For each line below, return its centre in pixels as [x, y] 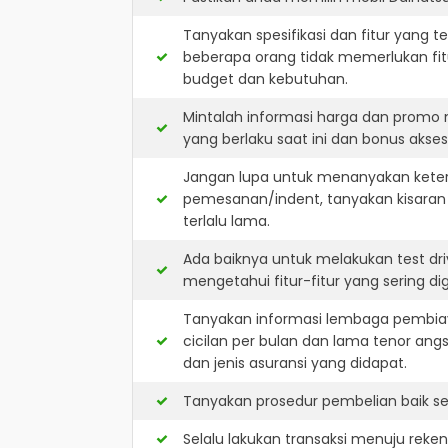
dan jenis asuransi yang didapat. [295, 363]
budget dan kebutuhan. [265, 79]
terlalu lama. [226, 221]
